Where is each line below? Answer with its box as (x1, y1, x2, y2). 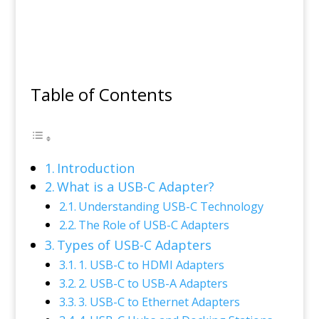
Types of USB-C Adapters (57, 236, 212, 253)
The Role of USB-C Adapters (78, 217, 229, 233)
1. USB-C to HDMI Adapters (78, 257, 224, 273)
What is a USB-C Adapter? (57, 178, 215, 195)
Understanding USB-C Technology (78, 199, 263, 214)
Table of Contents (30, 83, 172, 106)
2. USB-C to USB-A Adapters (78, 276, 228, 291)
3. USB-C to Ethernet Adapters (78, 294, 240, 310)
